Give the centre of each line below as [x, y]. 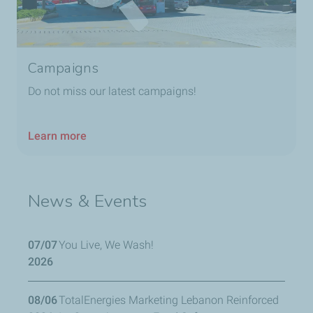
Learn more [57, 136]
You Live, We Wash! [106, 245]
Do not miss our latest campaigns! [114, 92]
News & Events [88, 202]
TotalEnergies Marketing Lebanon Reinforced [169, 300]
